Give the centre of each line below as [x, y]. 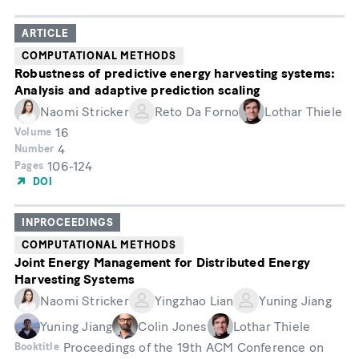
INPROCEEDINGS [68, 223]
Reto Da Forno [197, 111]
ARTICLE [45, 33]
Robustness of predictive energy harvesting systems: [175, 74]
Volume [33, 132]
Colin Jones [173, 326]
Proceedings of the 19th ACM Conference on [194, 348]
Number [34, 149]
